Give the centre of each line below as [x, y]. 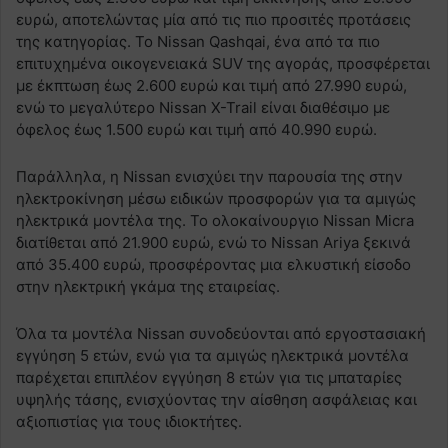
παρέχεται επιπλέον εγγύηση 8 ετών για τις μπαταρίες [209, 377]
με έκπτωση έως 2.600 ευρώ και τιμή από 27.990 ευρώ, [211, 85]
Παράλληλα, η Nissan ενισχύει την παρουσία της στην [209, 176]
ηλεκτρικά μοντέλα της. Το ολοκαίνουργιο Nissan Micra [215, 220]
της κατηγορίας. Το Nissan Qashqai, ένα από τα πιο [198, 41]
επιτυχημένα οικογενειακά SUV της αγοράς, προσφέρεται [223, 63]
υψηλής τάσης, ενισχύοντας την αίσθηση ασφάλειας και [216, 399]
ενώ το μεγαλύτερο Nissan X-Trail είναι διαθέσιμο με [203, 107]
